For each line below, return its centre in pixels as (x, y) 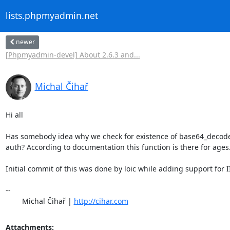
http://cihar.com (101, 201)
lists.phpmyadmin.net (52, 16)
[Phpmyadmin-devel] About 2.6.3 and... (73, 54)
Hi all (14, 114)
